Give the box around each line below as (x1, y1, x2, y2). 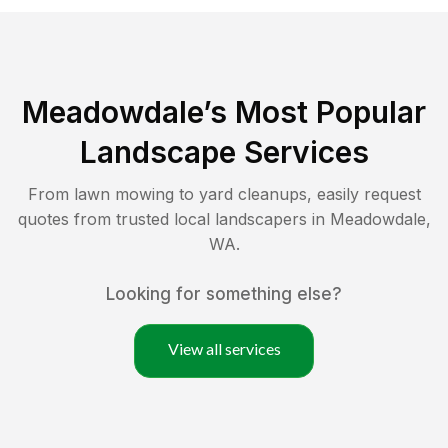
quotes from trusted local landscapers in (17, 208, 330, 229)
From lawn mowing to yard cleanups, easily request (27, 183, 421, 204)
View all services (167, 338, 281, 358)
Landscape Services (79, 133, 369, 170)
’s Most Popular (203, 93, 426, 130)
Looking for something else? (106, 283, 342, 304)
